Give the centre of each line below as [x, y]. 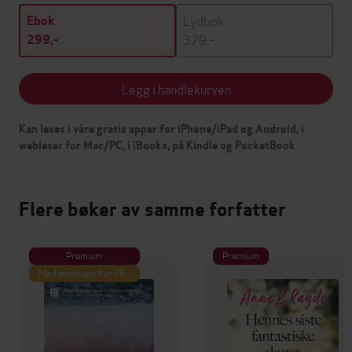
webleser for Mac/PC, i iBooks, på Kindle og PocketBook [157, 145]
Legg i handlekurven [176, 88]
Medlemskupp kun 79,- [84, 272]
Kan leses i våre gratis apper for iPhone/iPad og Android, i [161, 128]
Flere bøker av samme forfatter [152, 209]
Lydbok [203, 20]
